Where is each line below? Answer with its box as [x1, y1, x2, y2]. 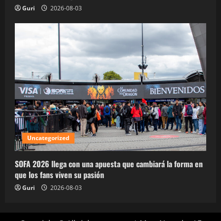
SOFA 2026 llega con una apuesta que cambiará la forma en [15, 158, 203, 170]
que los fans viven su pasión [15, 169, 104, 181]
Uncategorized [27, 134, 70, 143]
